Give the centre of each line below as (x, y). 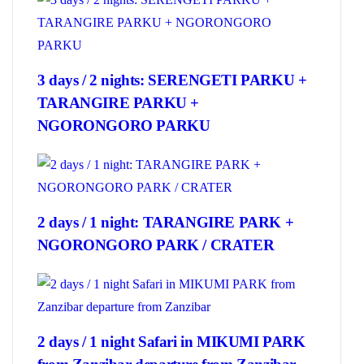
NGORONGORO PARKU (123, 126)
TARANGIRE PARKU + (118, 103)
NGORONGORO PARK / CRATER (156, 245)
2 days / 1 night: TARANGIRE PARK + (165, 222)
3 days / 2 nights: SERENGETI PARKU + (172, 80)
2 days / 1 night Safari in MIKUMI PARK (171, 342)
